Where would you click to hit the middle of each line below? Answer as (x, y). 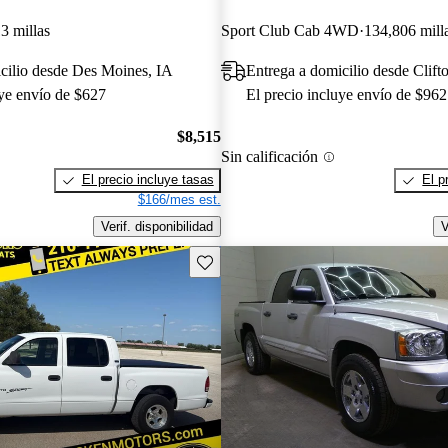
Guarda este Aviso (249, 260)
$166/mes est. (179, 200)
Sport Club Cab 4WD (289, 30)
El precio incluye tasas (147, 180)
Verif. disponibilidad (156, 227)
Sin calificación (269, 157)
